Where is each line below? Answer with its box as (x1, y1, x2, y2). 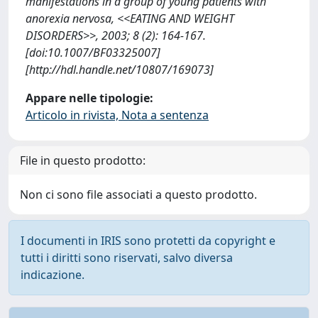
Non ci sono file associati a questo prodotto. (20, 187, 257, 202)
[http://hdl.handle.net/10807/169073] (26, 62, 214, 77)
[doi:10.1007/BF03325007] (26, 45, 160, 60)
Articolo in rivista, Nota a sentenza (26, 107, 209, 123)
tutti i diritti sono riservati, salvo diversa (21, 250, 233, 265)
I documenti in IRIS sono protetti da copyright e (21, 233, 275, 248)
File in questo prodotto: (20, 153, 146, 168)
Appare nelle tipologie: (26, 90, 153, 106)
